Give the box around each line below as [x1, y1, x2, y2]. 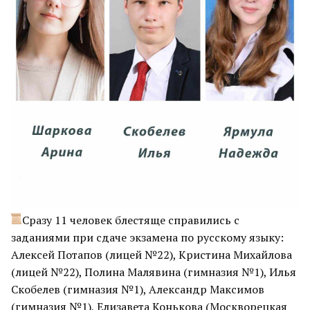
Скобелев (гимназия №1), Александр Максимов [11, 281, 264, 297]
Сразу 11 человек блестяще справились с [22, 212, 239, 228]
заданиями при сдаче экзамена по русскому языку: [11, 229, 284, 245]
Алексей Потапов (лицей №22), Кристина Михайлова [11, 246, 292, 262]
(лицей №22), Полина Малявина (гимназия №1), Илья [11, 264, 296, 280]
